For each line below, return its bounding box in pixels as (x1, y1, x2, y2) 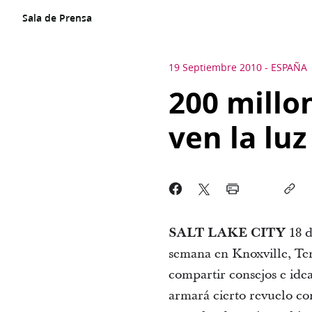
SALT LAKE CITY (168, 224, 286, 242)
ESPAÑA (270, 61, 307, 75)
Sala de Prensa (22, 11, 92, 25)
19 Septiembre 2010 (168, 61, 262, 75)
